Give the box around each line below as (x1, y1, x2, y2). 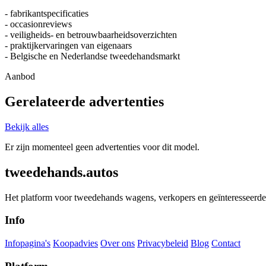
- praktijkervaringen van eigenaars (5, 40, 132, 51)
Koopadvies (53, 238, 98, 249)
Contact (211, 238, 240, 249)
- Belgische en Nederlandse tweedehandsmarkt (5, 51, 180, 62)
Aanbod (5, 71, 35, 82)
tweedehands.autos (5, 164, 118, 180)
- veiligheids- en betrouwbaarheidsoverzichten (5, 30, 177, 40)
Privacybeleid (137, 238, 188, 249)
